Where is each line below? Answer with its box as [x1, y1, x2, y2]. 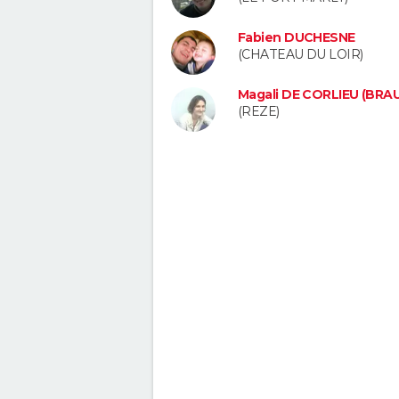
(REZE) [238, 102, 280, 119]
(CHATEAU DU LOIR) [238, 46, 363, 63]
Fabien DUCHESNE [238, 29, 355, 46]
